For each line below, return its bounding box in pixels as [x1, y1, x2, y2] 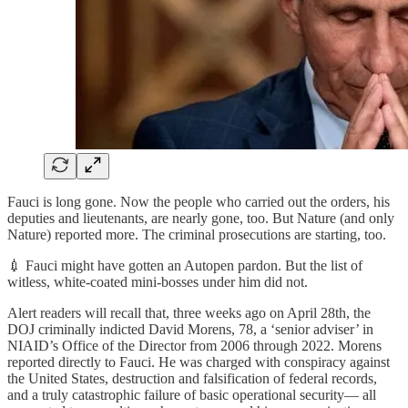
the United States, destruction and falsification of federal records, [7, 371, 377, 387]
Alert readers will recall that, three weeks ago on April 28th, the [7, 305, 371, 321]
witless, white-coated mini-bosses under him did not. [7, 274, 308, 291]
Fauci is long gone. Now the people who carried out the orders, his [7, 194, 390, 210]
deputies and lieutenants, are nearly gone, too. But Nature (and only [7, 210, 394, 227]
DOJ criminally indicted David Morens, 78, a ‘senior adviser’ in [7, 321, 373, 338]
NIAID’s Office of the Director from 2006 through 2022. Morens [7, 338, 382, 354]
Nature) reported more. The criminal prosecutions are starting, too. [7, 227, 386, 243]
